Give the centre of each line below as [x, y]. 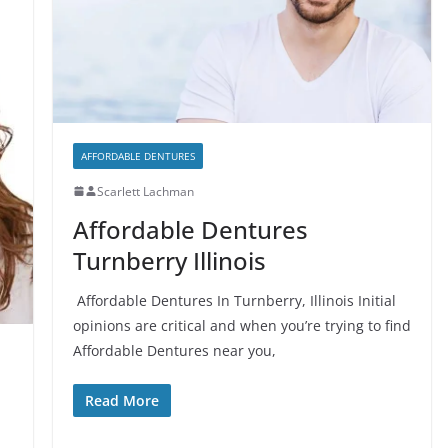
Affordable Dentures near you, [174, 350]
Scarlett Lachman [145, 191]
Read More [121, 400]
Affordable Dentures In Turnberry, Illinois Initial [234, 300]
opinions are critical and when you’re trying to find [241, 325]
